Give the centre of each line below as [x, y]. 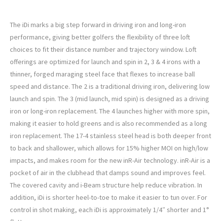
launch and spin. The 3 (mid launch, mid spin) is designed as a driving [110, 99]
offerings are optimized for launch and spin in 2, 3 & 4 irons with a [105, 62]
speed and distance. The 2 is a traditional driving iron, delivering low [110, 87]
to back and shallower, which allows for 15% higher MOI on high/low [109, 148]
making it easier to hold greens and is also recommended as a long [109, 124]
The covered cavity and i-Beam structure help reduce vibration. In [106, 185]
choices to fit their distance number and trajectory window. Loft [103, 50]
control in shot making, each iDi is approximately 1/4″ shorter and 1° [110, 210]
